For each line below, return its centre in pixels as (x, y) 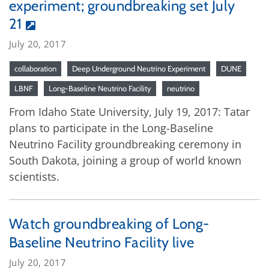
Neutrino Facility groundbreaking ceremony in (125, 144)
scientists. (34, 176)
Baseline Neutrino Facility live (102, 242)
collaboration (35, 68)
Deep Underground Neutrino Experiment (139, 68)
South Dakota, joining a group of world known (125, 160)
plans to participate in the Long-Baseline (111, 128)
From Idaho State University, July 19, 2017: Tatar (129, 111)
